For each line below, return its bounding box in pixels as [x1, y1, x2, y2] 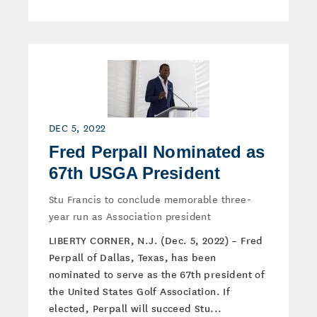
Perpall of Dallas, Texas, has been [49, 250, 217, 264]
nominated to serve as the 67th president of [49, 267, 265, 281]
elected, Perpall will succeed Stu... [49, 301, 222, 315]
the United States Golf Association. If [49, 284, 231, 298]
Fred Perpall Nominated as [49, 142, 265, 161]
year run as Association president [49, 208, 212, 224]
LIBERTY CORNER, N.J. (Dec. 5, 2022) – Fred [49, 233, 263, 247]
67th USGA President [49, 163, 220, 183]
